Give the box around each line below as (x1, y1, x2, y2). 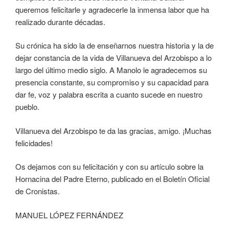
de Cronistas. (15, 186, 60, 197)
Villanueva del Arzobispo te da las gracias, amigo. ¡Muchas (15, 125, 212, 136)
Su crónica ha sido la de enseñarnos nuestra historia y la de (15, 40, 214, 51)
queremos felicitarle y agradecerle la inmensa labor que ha (15, 4, 209, 15)
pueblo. (15, 101, 39, 112)
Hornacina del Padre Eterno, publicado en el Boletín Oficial (15, 173, 210, 185)
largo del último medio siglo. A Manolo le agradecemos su (15, 64, 207, 76)
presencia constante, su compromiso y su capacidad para (15, 77, 209, 88)
